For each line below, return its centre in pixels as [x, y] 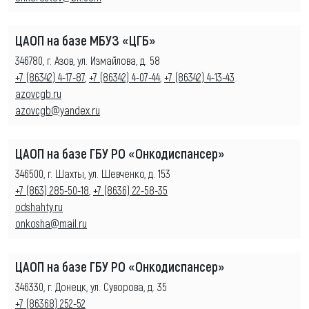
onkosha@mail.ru [51, 223]
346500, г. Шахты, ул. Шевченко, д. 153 [93, 173]
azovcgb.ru [38, 93]
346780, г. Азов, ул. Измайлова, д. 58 [88, 60]
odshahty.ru [39, 206]
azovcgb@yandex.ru [58, 110]
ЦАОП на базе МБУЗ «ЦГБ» [85, 40]
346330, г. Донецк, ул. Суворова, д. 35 [91, 286]
